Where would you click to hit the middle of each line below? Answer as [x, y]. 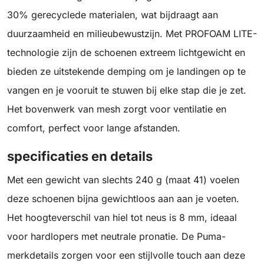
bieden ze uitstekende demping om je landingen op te [126, 72]
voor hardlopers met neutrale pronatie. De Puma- [116, 237]
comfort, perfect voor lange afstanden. [94, 128]
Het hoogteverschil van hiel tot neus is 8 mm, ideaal [122, 218]
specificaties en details [80, 156]
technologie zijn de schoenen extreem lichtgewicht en [126, 53]
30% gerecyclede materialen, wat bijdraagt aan [113, 15]
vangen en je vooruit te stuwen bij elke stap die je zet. [127, 90]
